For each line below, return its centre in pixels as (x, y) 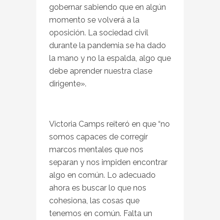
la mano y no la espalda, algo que (110, 58)
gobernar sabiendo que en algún (108, 7)
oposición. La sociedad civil (99, 32)
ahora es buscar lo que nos (98, 188)
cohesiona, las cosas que (94, 200)
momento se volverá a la (94, 20)
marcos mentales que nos (96, 149)
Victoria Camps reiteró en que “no (110, 124)
